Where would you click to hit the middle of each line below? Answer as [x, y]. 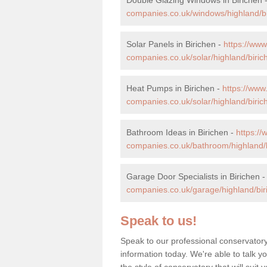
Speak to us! [159, 221]
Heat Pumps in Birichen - [174, 88]
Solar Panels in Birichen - [175, 44]
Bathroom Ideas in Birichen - [181, 132]
